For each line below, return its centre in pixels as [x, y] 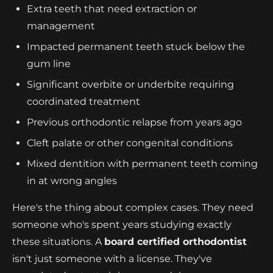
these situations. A [58, 241]
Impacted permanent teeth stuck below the [136, 46]
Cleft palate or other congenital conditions [130, 143]
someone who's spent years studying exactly [122, 224]
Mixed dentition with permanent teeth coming [142, 163]
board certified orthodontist [175, 241]
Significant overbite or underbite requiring [130, 84]
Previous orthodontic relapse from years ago [134, 122]
